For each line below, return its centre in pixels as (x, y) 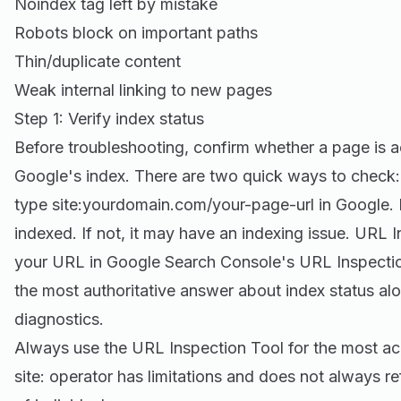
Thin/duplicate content (98, 61)
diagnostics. (59, 319)
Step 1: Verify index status (109, 119)
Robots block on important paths (136, 33)
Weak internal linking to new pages (143, 90)
